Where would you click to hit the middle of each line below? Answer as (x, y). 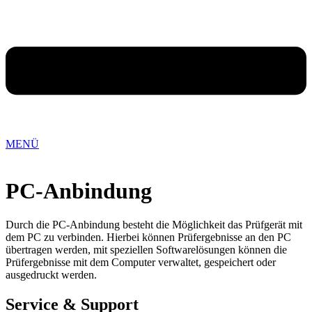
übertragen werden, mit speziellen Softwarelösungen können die (146, 250)
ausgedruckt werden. (51, 275)
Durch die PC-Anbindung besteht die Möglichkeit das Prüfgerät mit (154, 225)
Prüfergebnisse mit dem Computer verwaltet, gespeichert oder (141, 263)
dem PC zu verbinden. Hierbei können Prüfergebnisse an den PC (148, 237)
